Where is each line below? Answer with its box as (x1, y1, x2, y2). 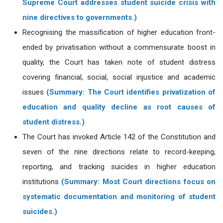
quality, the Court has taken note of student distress (22, 58, 216, 67)
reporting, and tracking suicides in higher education (22, 162, 216, 171)
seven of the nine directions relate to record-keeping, (22, 147, 216, 156)
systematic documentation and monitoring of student (22, 192, 216, 201)
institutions (22, 177, 62, 186)
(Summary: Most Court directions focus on (61, 177, 216, 186)
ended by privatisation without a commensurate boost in (22, 43, 216, 52)
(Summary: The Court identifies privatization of (46, 88, 216, 97)
